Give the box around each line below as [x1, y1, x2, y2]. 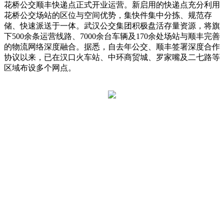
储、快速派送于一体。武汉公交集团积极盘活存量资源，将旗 [4, 21, 220, 30]
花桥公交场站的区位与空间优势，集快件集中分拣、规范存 [4, 11, 212, 20]
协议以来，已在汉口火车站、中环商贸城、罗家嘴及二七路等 [4, 53, 220, 62]
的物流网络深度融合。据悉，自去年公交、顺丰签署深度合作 [4, 42, 220, 51]
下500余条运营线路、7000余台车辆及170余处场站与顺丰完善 [4, 32, 220, 41]
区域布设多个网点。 [4, 63, 76, 72]
